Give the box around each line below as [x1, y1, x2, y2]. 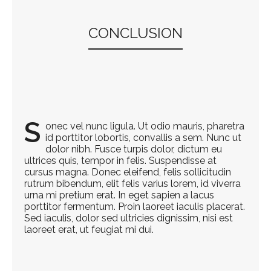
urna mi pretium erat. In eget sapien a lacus [24, 189, 214, 201]
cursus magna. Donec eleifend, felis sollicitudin [24, 166, 231, 178]
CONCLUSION [88, 24, 183, 42]
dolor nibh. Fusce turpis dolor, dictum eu [45, 143, 222, 155]
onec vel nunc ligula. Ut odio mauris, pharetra [45, 120, 244, 132]
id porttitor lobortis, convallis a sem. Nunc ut [45, 132, 241, 144]
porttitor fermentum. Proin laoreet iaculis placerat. [24, 201, 245, 213]
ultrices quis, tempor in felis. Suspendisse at [24, 155, 217, 167]
